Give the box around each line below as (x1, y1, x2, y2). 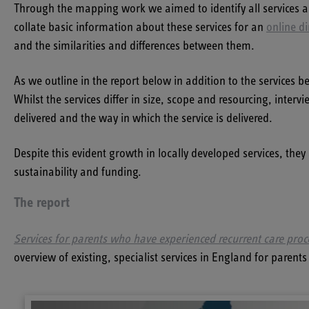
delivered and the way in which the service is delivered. (14, 112, 272, 126)
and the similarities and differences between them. (14, 40, 255, 53)
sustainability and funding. (14, 166, 141, 179)
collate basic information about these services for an (14, 21, 266, 34)
